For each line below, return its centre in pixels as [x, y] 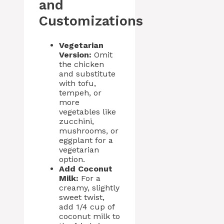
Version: [75, 54]
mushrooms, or [89, 130]
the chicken [81, 64]
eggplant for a [86, 140]
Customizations [91, 21]
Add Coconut [86, 168]
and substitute [87, 73]
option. [72, 159]
